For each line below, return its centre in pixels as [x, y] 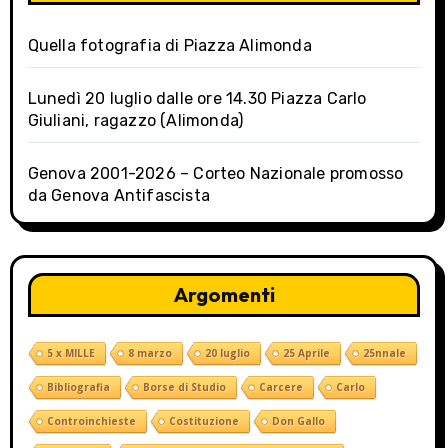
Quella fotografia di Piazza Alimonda [169, 45]
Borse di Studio [184, 386]
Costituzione [203, 420]
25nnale [384, 352]
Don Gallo [298, 420]
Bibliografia [78, 386]
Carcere [280, 386]
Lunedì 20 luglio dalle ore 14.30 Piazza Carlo [197, 98]
